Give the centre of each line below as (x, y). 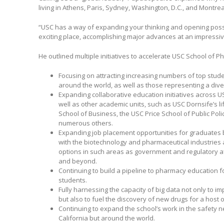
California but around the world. (106, 218)
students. (72, 180)
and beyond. (77, 161)
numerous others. (85, 123)
